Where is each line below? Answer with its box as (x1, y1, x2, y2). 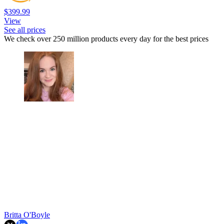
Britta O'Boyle (4, 210, 50, 219)
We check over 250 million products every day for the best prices (4, 34, 208, 43)
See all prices (4, 25, 45, 34)
